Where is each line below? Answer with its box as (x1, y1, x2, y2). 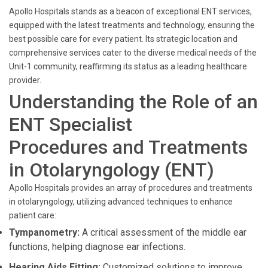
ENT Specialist (9, 113, 132, 136)
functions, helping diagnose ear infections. (9, 241, 185, 252)
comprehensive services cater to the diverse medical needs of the (9, 48, 257, 57)
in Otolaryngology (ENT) (9, 159, 214, 181)
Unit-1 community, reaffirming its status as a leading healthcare (9, 62, 247, 71)
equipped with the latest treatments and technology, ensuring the (9, 20, 255, 30)
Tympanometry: (9, 227, 80, 238)
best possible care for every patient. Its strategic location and (9, 34, 237, 44)
